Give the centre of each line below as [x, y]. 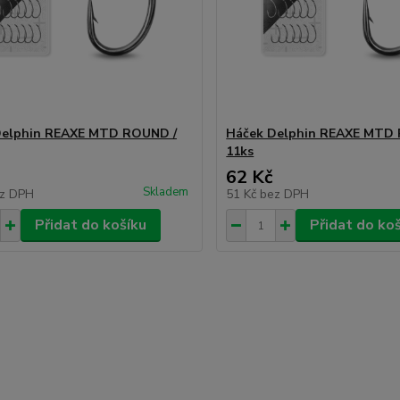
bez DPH [285, 194]
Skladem [166, 192]
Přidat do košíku [90, 225]
